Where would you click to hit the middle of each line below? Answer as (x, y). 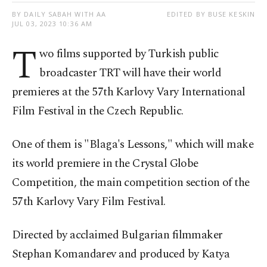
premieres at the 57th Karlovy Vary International (129, 92)
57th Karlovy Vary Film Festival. (89, 202)
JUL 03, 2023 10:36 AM (52, 24)
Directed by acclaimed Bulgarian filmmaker (117, 235)
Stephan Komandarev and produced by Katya (121, 254)
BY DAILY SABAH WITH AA (59, 14)
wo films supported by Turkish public (129, 54)
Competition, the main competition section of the (131, 183)
